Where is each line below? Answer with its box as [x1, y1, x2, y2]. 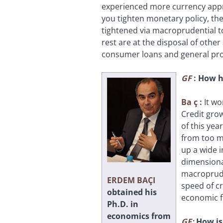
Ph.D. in [107, 198, 138, 210]
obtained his [107, 186, 157, 198]
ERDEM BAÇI [107, 174, 155, 186]
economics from [107, 210, 171, 222]
